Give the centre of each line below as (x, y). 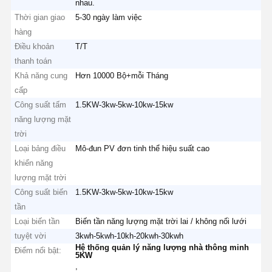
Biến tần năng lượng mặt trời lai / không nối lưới (161, 221)
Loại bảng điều (40, 148)
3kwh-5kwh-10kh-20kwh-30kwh (130, 236)
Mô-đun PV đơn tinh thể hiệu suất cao (143, 148)
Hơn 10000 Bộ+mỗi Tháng (122, 75)
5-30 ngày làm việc (109, 17)
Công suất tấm (41, 104)
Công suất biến (41, 192)
